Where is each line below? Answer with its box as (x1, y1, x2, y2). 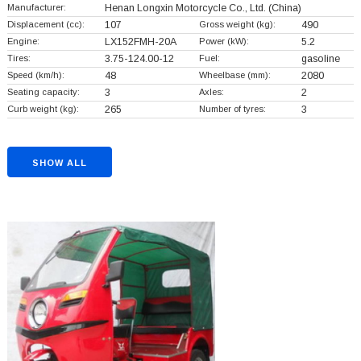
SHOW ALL (31, 158, 87, 168)
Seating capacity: (6, 87, 80, 98)
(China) (265, 2, 301, 15)
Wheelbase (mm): (198, 70, 271, 81)
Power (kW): (198, 36, 249, 47)
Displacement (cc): (6, 19, 85, 30)
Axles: (198, 87, 224, 98)
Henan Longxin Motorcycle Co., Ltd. (104, 2, 266, 15)
